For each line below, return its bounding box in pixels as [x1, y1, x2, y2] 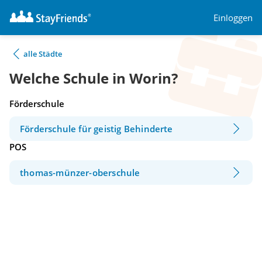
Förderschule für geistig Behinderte [20, 123, 173, 135]
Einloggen [213, 11, 253, 23]
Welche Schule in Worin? [9, 68, 178, 88]
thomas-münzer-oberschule [20, 166, 140, 178]
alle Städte [23, 49, 62, 59]
